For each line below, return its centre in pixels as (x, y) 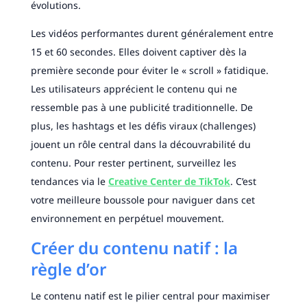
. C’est (243, 182)
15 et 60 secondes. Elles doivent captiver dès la (138, 52)
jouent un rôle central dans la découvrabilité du (140, 145)
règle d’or (68, 269)
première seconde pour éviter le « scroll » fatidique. (149, 71)
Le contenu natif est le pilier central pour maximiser (150, 296)
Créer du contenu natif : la (134, 248)
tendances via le (69, 182)
